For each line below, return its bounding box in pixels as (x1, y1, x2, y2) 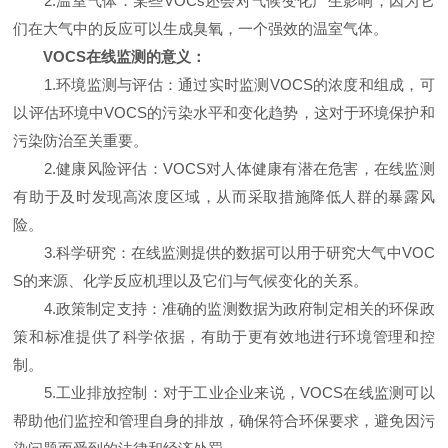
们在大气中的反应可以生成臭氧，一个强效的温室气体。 (13, 20, 389, 37)
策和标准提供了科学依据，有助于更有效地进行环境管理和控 (13, 328, 435, 345)
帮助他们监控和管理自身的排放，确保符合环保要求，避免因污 (13, 412, 435, 429)
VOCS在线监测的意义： (43, 48, 207, 65)
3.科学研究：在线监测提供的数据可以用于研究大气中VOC (13, 244, 435, 261)
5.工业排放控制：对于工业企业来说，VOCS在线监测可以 (13, 384, 435, 401)
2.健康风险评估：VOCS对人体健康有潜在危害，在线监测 (13, 160, 435, 177)
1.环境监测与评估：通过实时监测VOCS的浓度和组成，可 (13, 76, 435, 93)
